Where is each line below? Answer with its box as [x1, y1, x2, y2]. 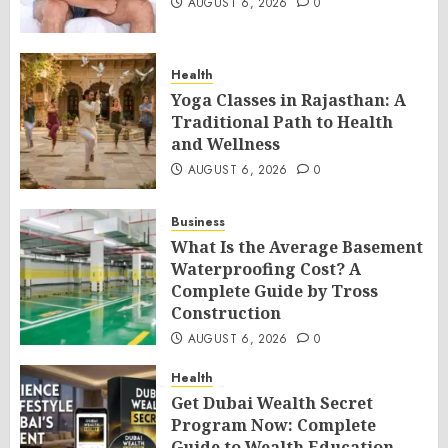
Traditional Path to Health [171, 110, 393, 133]
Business [171, 212, 225, 231]
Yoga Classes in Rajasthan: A [171, 88, 406, 111]
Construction [171, 301, 281, 324]
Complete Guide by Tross [171, 279, 378, 302]
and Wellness [171, 132, 280, 155]
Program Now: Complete [171, 413, 376, 436]
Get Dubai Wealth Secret [171, 391, 373, 414]
